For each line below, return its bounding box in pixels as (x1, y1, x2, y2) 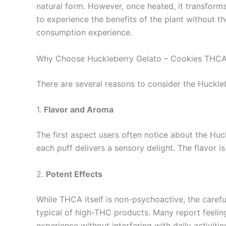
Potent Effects (46, 168, 102, 179)
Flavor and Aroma (44, 104, 114, 115)
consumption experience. (36, 27, 132, 37)
